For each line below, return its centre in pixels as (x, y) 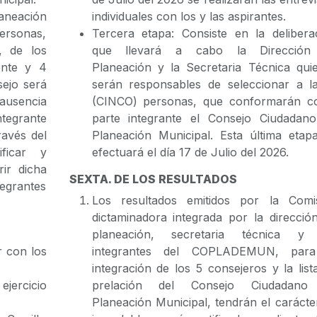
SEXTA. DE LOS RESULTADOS (153, 179)
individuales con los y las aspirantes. (189, 16)
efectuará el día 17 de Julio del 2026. (190, 152)
